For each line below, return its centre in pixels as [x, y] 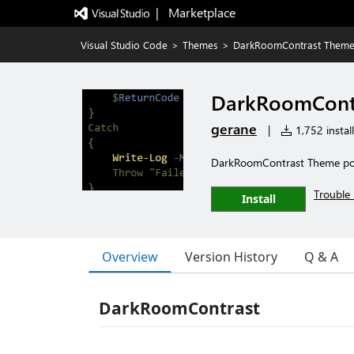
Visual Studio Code [124, 45]
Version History [231, 257]
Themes [200, 45]
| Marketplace [195, 12]
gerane [234, 129]
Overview [130, 256]
